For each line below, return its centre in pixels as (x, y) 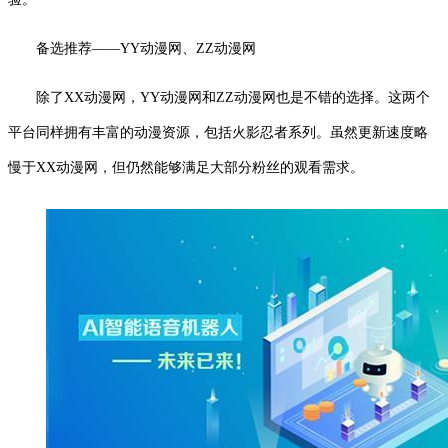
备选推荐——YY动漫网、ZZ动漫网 (146, 48)
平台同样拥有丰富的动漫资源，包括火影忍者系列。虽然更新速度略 (218, 132)
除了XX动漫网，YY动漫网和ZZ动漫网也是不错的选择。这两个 (233, 97)
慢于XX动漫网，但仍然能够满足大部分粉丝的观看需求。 (186, 167)
